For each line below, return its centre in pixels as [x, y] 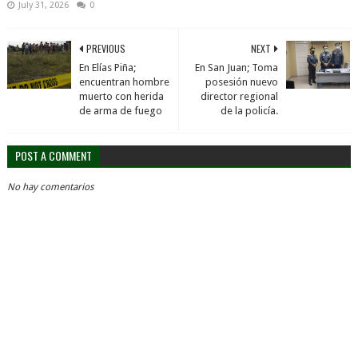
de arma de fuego [120, 111]
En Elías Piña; [107, 68]
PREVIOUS [105, 48]
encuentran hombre [124, 82]
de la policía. [250, 111]
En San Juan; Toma [237, 68]
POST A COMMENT [53, 155]
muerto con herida [121, 96]
